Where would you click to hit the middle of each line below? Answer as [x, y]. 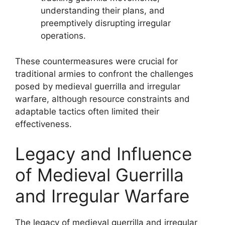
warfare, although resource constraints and [102, 99]
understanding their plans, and [103, 11]
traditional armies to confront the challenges [104, 74]
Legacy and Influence [103, 154]
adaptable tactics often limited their [87, 111]
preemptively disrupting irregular [106, 23]
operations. [63, 36]
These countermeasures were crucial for [96, 61]
